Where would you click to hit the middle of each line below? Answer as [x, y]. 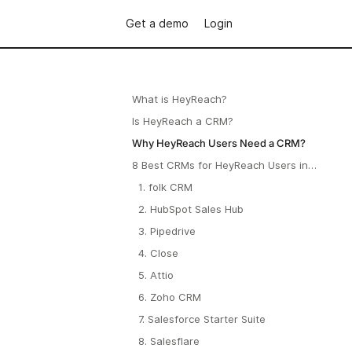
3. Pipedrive [167, 231]
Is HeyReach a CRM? [182, 121]
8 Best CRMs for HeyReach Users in [220, 165]
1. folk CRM [165, 187]
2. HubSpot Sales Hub [191, 209]
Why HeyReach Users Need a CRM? [218, 143]
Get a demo [157, 24]
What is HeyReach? [179, 99]
